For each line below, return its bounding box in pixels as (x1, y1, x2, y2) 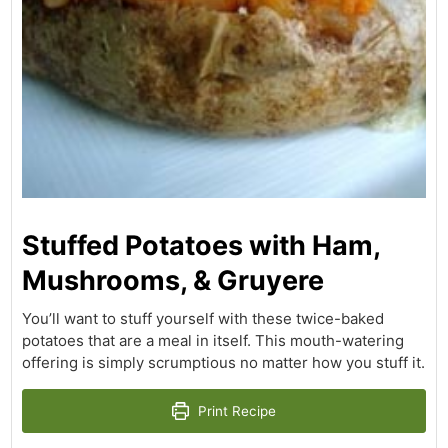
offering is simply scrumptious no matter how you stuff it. (22, 352, 426, 372)
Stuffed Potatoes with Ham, (22, 228, 381, 262)
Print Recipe (194, 402, 277, 419)
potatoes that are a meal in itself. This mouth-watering (22, 330, 405, 350)
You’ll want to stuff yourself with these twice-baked (22, 308, 385, 328)
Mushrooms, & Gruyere (22, 263, 325, 297)
